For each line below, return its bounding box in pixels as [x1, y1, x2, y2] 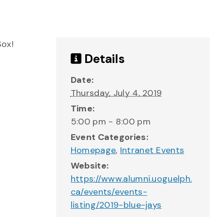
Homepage [70, 144, 116, 156]
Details [81, 51, 125, 67]
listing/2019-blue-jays [70, 199, 162, 211]
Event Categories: [70, 131, 148, 143]
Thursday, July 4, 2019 [70, 87, 162, 99]
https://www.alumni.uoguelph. [70, 173, 192, 185]
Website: [70, 160, 109, 171]
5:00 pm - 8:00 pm [70, 116, 151, 127]
